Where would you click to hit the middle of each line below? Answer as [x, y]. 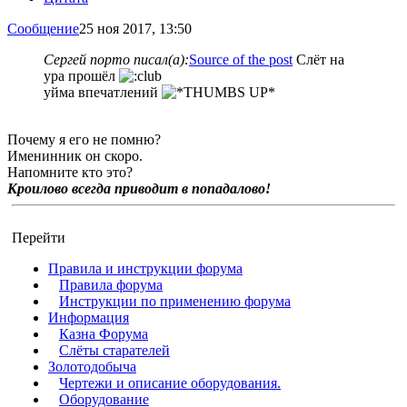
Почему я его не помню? [84, 140]
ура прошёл [81, 76]
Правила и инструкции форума [145, 269]
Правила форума [111, 285]
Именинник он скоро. [75, 156]
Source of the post [241, 60]
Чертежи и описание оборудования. [170, 383]
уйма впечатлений [103, 93]
